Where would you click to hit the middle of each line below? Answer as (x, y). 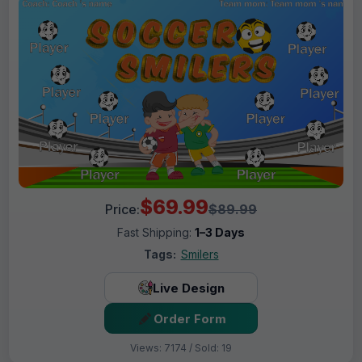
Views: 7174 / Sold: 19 (181, 348)
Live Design (188, 288)
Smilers (200, 255)
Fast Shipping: (156, 233)
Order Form (189, 318)
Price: (122, 210)
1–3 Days (220, 233)
